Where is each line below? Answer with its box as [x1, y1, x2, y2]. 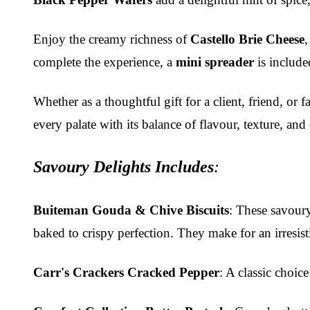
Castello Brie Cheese [190, 31, 304, 46]
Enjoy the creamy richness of [33, 31, 190, 46]
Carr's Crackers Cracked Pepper [33, 264, 219, 280]
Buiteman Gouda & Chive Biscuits [33, 202, 229, 217]
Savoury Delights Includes [33, 157, 214, 176]
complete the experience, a [33, 54, 176, 69]
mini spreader [176, 54, 254, 69]
